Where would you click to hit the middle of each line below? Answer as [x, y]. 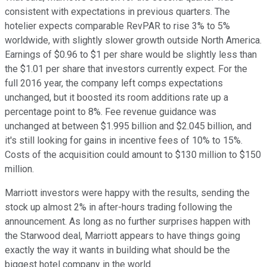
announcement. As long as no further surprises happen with [128, 221]
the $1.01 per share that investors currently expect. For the [126, 69]
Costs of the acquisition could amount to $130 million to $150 [133, 154]
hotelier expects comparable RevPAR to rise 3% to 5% [117, 26]
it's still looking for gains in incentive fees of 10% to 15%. [124, 140]
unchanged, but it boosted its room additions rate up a [117, 97]
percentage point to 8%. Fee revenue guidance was [111, 111]
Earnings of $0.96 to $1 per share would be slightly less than [131, 54]
